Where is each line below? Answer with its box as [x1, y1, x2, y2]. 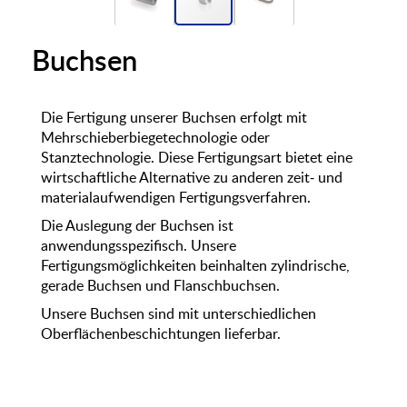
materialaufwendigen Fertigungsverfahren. [41, 191, 311, 205]
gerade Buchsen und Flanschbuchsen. [41, 279, 280, 293]
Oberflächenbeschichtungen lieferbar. [41, 327, 281, 342]
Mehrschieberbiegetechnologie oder [41, 131, 270, 145]
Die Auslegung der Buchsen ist [41, 219, 233, 233]
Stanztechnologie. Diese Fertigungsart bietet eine [41, 151, 352, 165]
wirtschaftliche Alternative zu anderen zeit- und [41, 171, 342, 185]
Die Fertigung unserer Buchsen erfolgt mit [41, 111, 307, 125]
